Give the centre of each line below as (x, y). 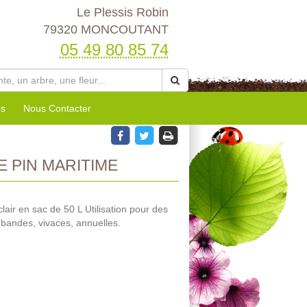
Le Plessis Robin (122, 12)
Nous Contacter (57, 108)
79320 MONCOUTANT (106, 29)
